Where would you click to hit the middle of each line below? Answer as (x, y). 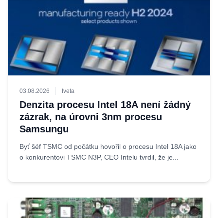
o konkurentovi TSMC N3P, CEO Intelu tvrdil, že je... (99, 157)
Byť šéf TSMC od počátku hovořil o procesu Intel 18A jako (108, 146)
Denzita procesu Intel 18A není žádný (105, 105)
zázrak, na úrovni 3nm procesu (91, 117)
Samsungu (44, 129)
